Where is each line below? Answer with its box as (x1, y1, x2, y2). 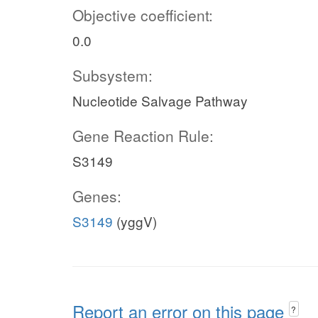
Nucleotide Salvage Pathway (72, 91, 248, 110)
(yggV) (113, 212, 157, 231)
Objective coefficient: (72, 4, 213, 26)
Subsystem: (72, 65, 153, 86)
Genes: (72, 185, 121, 207)
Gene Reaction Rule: (72, 125, 214, 146)
